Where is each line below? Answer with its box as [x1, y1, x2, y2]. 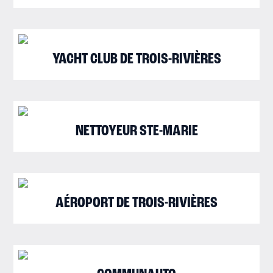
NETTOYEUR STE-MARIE [75, 123, 198, 140]
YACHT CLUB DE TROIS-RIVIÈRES [52, 51, 221, 68]
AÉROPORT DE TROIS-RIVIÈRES [55, 195, 218, 211]
